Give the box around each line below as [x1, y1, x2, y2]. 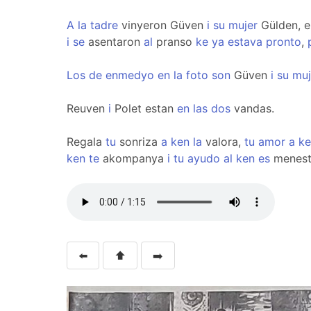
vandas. [230, 101, 274, 115]
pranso [153, 35, 196, 49]
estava [228, 35, 262, 49]
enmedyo [106, 68, 154, 82]
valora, [202, 135, 244, 149]
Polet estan [111, 101, 177, 115]
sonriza [116, 135, 161, 149]
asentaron [85, 35, 144, 49]
